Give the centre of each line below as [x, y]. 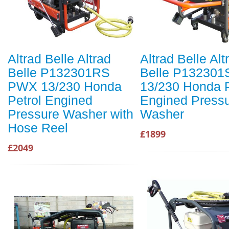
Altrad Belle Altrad [59, 59]
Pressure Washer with [71, 114]
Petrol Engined [50, 100]
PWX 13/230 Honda [65, 87]
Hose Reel [38, 128]
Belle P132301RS [59, 73]
